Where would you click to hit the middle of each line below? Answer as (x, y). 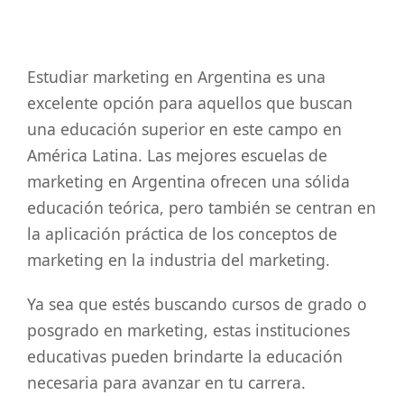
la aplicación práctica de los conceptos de (182, 233)
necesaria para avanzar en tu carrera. (166, 382)
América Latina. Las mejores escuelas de (177, 155)
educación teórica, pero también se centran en (202, 207)
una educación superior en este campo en (184, 129)
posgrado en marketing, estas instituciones (188, 330)
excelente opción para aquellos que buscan (190, 102)
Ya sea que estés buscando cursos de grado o (197, 303)
